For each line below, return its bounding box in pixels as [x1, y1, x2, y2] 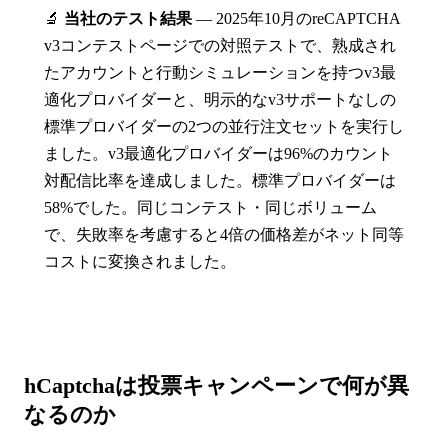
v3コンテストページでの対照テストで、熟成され [44, 37, 396, 55]
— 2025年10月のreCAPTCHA [192, 10, 400, 28]
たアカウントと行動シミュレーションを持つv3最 [44, 64, 396, 82]
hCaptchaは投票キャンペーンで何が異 [24, 373, 409, 399]
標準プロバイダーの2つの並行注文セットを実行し [44, 118, 404, 136]
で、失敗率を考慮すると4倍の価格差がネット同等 [44, 226, 404, 244]
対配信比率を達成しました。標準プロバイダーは [44, 172, 396, 190]
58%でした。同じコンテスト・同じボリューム [44, 199, 377, 217]
